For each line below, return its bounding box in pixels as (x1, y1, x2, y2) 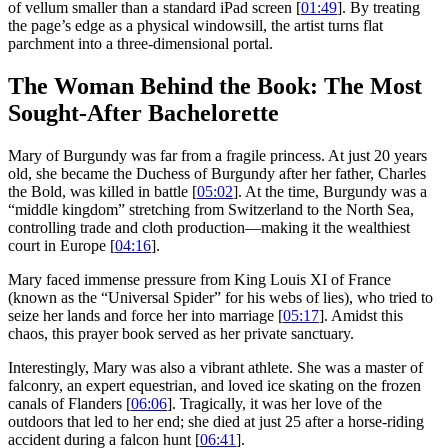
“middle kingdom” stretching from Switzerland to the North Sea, (8, 201, 414, 219)
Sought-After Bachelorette (8, 100, 279, 127)
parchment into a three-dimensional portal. (8, 35, 273, 53)
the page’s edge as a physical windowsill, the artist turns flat (8, 17, 383, 35)
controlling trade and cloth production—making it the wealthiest (8, 219, 410, 237)
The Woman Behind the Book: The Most (8, 73, 422, 100)
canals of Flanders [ (8, 395, 131, 413)
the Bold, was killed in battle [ (8, 183, 197, 201)
